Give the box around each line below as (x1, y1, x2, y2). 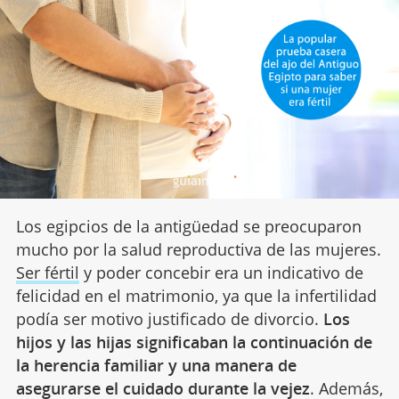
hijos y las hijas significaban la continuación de (15, 330, 372, 353)
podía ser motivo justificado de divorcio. (15, 307, 323, 330)
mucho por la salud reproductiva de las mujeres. (15, 238, 381, 260)
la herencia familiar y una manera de (15, 354, 297, 376)
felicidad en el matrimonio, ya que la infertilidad (15, 284, 377, 306)
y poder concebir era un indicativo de (78, 261, 363, 283)
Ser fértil (15, 261, 79, 283)
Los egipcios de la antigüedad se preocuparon (15, 215, 362, 237)
